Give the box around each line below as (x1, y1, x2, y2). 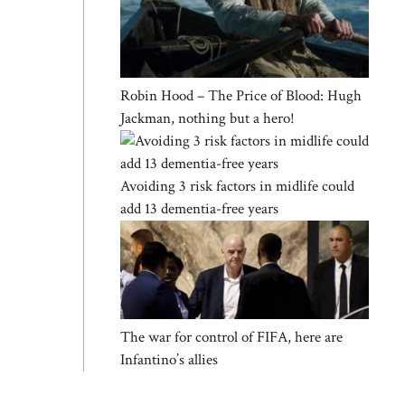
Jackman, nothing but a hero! (120, 108, 295, 128)
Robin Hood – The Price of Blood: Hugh (120, 85, 362, 106)
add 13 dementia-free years (120, 198, 278, 219)
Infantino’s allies (120, 349, 218, 370)
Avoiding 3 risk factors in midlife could (120, 175, 354, 196)
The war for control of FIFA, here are (120, 326, 343, 347)
